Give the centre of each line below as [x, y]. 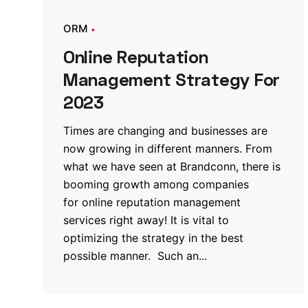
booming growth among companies [156, 185]
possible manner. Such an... [135, 256]
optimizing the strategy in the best [153, 238]
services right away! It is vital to [146, 220]
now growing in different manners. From [168, 149]
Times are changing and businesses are [165, 131]
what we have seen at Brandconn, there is [172, 167]
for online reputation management [152, 202]
